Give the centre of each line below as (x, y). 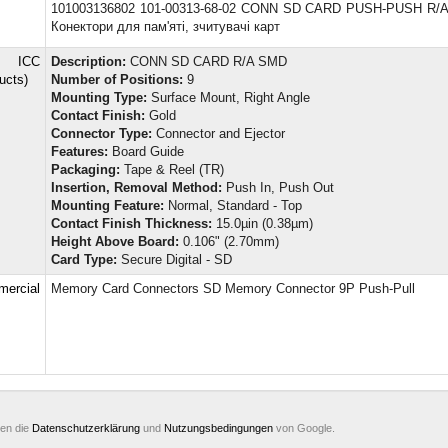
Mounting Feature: (107, 205)
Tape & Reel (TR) (172, 169)
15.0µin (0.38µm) (262, 223)
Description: (88, 61)
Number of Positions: (117, 79)
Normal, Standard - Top (233, 205)
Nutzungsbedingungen (218, 427)
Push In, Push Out (278, 187)
